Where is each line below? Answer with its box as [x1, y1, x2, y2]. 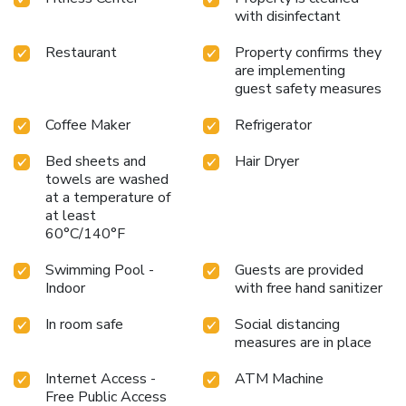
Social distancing [235, 314, 340, 334]
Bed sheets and [45, 150, 146, 171]
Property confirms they [235, 42, 382, 63]
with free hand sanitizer [235, 277, 382, 298]
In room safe [45, 314, 123, 334]
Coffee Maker [45, 114, 130, 135]
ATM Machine [235, 368, 324, 389]
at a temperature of [45, 187, 170, 208]
